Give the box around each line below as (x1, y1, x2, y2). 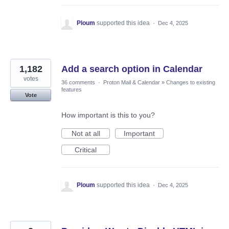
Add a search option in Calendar (61, 63, 202, 74)
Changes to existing (166, 79, 215, 85)
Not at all (71, 129, 100, 138)
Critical (75, 145, 97, 154)
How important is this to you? (61, 110, 155, 119)
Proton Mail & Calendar (103, 79, 160, 85)
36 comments (61, 79, 95, 85)
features (61, 86, 82, 93)
